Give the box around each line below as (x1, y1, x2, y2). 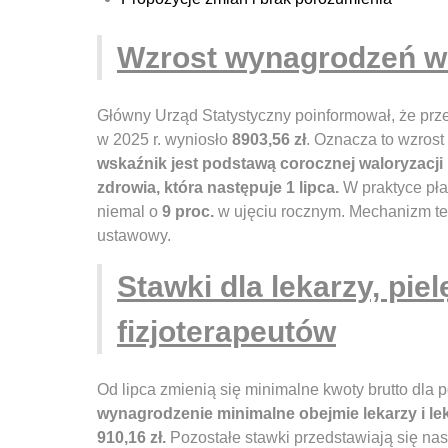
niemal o (97, 203, 162, 221)
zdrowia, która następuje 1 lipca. (97, 179, 339, 197)
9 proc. (162, 203, 214, 221)
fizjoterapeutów (117, 314, 336, 349)
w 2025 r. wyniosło (97, 131, 232, 149)
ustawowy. (97, 227, 171, 245)
